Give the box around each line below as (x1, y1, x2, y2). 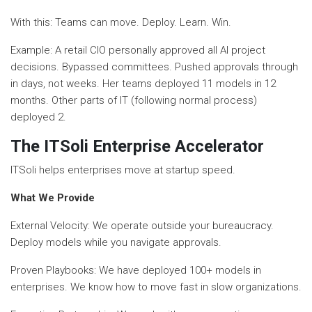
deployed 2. (10, 110, 66, 123)
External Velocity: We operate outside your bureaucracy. (10, 219, 274, 232)
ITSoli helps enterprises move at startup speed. (10, 163, 235, 176)
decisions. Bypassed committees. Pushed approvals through (10, 60, 298, 73)
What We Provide (10, 191, 95, 204)
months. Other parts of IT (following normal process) (10, 93, 257, 107)
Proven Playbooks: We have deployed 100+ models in (10, 263, 261, 276)
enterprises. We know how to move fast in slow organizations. (10, 280, 302, 293)
